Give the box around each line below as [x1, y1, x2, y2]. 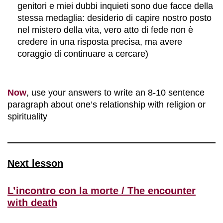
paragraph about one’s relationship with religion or [7, 100, 206, 110]
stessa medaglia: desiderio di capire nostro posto [17, 13, 212, 23]
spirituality [7, 111, 47, 121]
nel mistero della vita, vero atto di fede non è [17, 25, 193, 35]
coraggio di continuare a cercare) [17, 49, 148, 59]
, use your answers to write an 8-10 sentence [26, 88, 205, 98]
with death [7, 197, 57, 208]
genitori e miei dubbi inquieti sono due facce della [17, 1, 213, 11]
